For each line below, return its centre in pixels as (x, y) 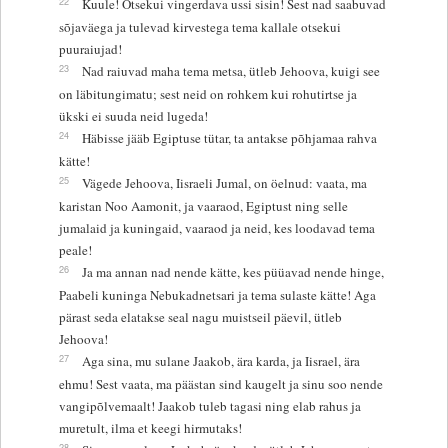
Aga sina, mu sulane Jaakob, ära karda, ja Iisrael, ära (220, 360)
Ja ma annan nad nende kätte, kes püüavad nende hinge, (232, 271)
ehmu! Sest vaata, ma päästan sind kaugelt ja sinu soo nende (220, 383)
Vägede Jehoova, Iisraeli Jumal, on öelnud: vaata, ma (224, 182)
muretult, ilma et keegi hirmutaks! (150, 427)
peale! (75, 249)
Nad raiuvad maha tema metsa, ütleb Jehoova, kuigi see (230, 70)
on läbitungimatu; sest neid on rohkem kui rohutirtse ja (207, 93)
